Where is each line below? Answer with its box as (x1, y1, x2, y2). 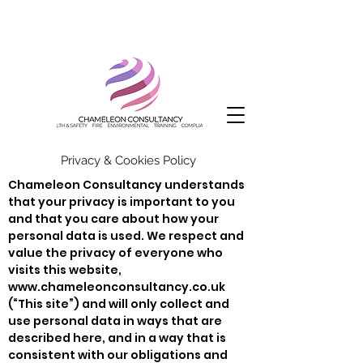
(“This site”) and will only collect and (8, 295, 229, 312)
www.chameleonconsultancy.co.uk (8, 278, 225, 295)
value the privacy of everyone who (8, 244, 223, 261)
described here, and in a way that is (8, 329, 226, 346)
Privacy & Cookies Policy (60, 152, 199, 168)
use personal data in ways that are (8, 312, 222, 329)
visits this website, (8, 261, 122, 278)
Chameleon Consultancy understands (8, 176, 245, 193)
